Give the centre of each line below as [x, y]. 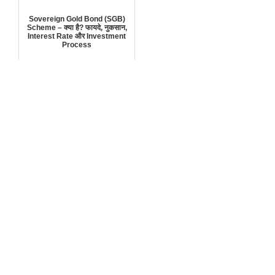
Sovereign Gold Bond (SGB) [77, 19]
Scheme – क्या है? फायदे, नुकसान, [77, 27]
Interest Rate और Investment [77, 36]
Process [77, 45]
